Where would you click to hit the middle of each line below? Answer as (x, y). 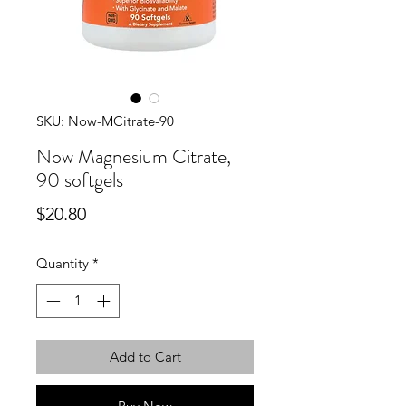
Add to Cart (145, 357)
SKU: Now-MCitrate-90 (105, 121)
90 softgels (80, 179)
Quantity (63, 263)
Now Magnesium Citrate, (134, 156)
